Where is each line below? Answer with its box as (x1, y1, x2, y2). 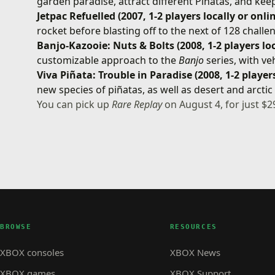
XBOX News (169, 246, 220, 258)
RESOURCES (169, 222, 217, 231)
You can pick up (37, 97, 112, 111)
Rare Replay (112, 97, 163, 111)
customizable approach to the (37, 53, 179, 67)
